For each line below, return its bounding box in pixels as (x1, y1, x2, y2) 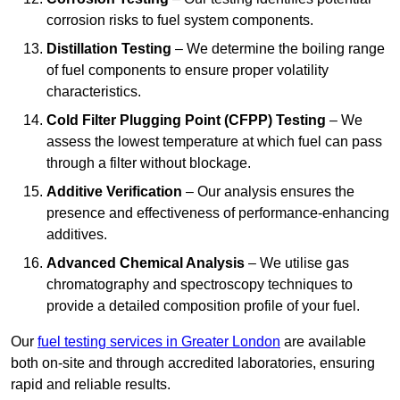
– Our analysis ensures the (182, 184, 354, 200)
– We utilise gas (245, 255, 349, 271)
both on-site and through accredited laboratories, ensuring (11, 355, 375, 371)
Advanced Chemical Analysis (46, 255, 245, 271)
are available (280, 334, 366, 350)
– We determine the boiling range (171, 41, 385, 57)
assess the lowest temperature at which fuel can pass (46, 134, 382, 150)
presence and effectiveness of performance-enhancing (46, 205, 389, 221)
